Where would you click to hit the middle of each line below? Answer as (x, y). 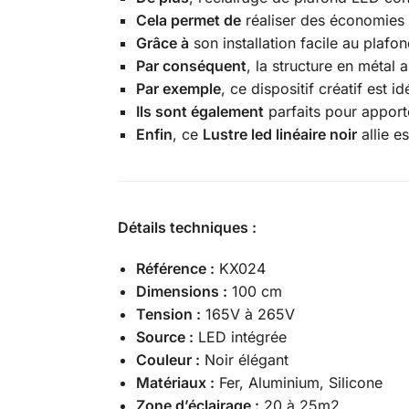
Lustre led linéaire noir (279, 135)
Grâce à (162, 43)
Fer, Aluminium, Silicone (298, 382)
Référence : (175, 268)
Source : (164, 336)
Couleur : (168, 359)
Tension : (168, 314)
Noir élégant (244, 359)
